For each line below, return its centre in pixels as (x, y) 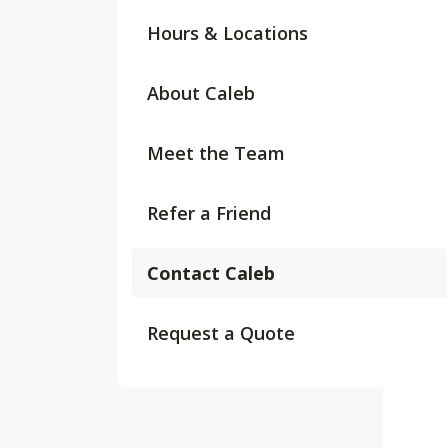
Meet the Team (216, 153)
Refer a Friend (209, 213)
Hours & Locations (227, 33)
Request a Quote (221, 333)
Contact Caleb (211, 273)
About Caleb (201, 93)
